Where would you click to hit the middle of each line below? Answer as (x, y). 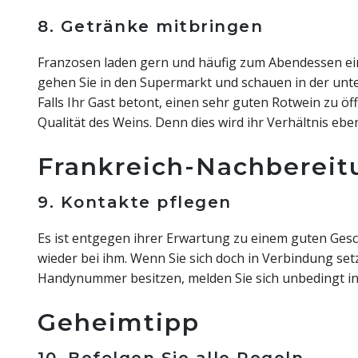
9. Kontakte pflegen (135, 202)
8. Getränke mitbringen (150, 26)
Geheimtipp (119, 322)
